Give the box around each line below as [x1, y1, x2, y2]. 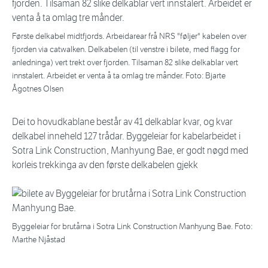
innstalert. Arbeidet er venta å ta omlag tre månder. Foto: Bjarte [12, 71, 226, 81]
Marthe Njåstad [12, 234, 65, 245]
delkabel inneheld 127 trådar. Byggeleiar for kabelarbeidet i [12, 130, 240, 142]
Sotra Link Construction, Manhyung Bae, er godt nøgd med [12, 145, 248, 157]
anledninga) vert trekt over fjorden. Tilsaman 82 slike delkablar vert [12, 57, 238, 68]
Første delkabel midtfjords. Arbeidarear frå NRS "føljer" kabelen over [12, 31, 246, 42]
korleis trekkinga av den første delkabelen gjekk [12, 159, 198, 171]
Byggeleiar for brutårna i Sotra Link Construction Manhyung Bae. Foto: [12, 221, 252, 232]
